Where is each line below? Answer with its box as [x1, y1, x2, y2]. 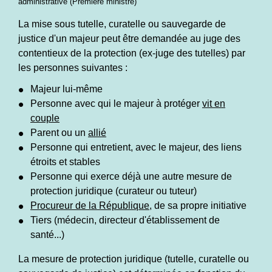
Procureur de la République [30, 200, 149, 211]
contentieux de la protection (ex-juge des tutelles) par [18, 48, 245, 59]
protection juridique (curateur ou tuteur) [30, 186, 197, 197]
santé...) [30, 229, 64, 240]
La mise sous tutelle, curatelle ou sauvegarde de [18, 19, 226, 30]
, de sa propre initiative [149, 200, 249, 211]
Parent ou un [30, 127, 88, 138]
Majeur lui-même [30, 84, 103, 95]
